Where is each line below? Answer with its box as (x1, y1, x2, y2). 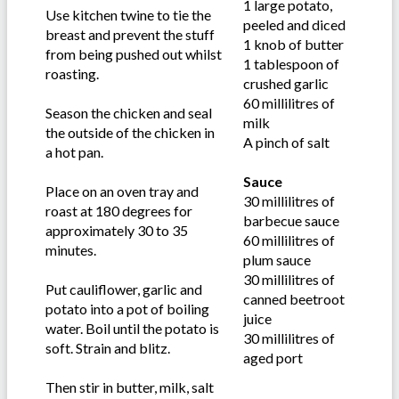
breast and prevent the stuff (45, 26, 215, 44)
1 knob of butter (243, 36, 344, 53)
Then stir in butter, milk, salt (45, 379, 214, 396)
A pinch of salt (243, 134, 330, 151)
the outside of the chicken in (45, 124, 215, 142)
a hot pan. (45, 143, 103, 161)
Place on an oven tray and (45, 183, 199, 200)
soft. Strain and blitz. (45, 339, 170, 357)
